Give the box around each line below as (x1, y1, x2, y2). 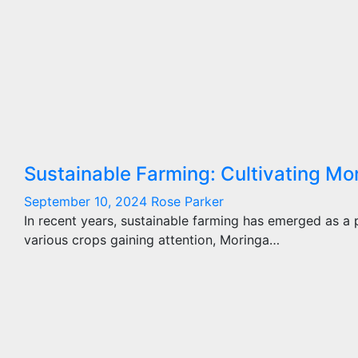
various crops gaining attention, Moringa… (24, 232, 280, 248)
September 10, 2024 (24, 193, 151, 209)
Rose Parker (151, 193, 224, 209)
